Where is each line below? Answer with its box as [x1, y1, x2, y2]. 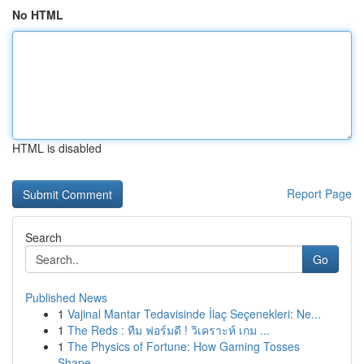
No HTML [12, 6, 63, 23]
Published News [25, 289, 107, 305]
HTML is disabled [12, 140, 102, 156]
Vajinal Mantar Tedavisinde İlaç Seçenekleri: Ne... [67, 305, 321, 322]
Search [25, 229, 62, 245]
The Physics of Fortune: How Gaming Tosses [67, 338, 300, 354]
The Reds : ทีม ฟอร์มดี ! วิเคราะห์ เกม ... [67, 322, 270, 338]
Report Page [287, 185, 352, 201]
